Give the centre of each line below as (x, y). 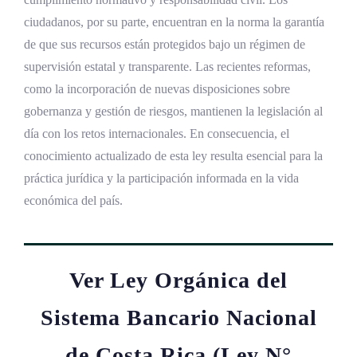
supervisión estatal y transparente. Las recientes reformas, (167, 66)
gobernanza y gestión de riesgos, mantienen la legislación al (173, 111)
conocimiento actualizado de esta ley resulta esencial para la (173, 155)
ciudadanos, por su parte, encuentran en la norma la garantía (174, 22)
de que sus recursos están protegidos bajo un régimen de (165, 44)
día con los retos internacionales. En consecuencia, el (157, 133)
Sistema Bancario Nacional (178, 317)
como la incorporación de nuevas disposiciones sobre (157, 88)
